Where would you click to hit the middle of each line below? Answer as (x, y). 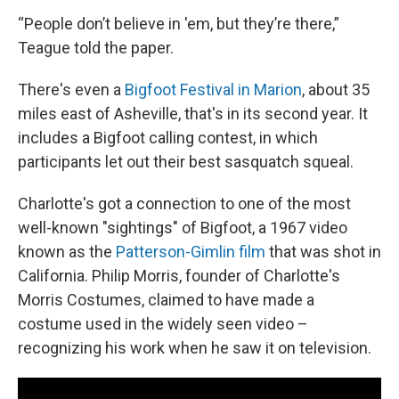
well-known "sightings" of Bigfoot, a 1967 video (183, 227)
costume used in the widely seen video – (163, 323)
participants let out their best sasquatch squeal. (186, 161)
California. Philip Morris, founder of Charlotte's (179, 275)
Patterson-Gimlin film (191, 251)
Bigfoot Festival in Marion (213, 89)
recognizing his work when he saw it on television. (195, 347)
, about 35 (336, 89)
